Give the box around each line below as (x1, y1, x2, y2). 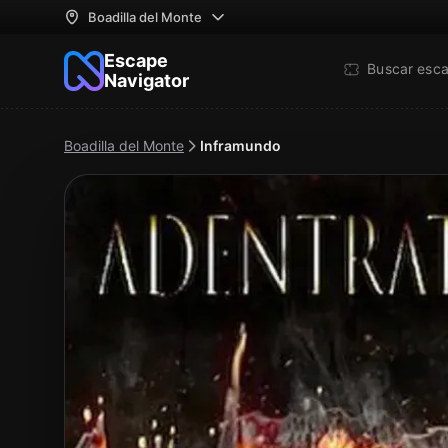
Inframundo (200, 137, 281, 154)
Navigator (104, 70, 189, 91)
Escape (104, 50, 168, 71)
